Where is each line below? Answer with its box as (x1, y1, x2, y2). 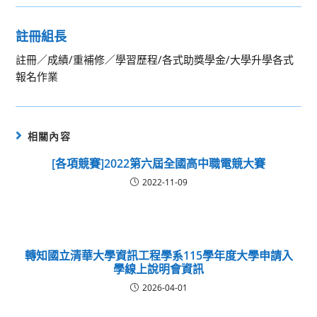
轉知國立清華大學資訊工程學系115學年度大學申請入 (24, 248, 293, 263)
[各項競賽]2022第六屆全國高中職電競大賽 (52, 156, 265, 171)
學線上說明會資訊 (113, 261, 204, 277)
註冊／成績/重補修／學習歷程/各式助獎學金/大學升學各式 (16, 52, 294, 67)
